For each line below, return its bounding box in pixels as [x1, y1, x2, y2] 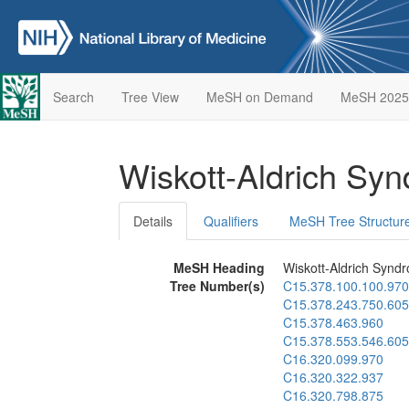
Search [52, 88, 94, 106]
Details [133, 212, 173, 230]
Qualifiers [204, 212, 258, 230]
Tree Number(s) [170, 277, 265, 295]
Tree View [121, 88, 179, 106]
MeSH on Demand [205, 88, 313, 106]
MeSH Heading [173, 258, 265, 277]
